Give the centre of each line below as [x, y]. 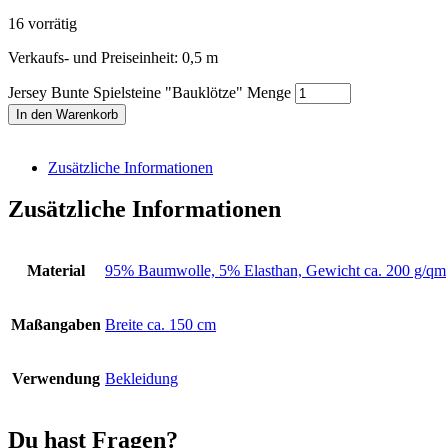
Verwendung [56, 379]
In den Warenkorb [67, 114]
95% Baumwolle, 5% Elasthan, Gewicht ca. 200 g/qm [275, 271]
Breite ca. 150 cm [160, 325]
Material [56, 271]
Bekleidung [141, 379]
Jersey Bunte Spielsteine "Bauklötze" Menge [149, 92]
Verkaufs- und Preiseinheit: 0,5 [107, 57]
